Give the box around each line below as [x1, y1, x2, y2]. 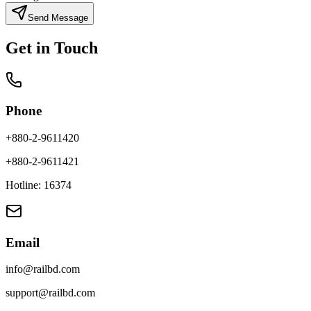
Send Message [28, 12, 88, 23]
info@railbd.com [6, 263, 80, 276]
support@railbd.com [6, 287, 95, 299]
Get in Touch [6, 38, 98, 57]
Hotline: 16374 [6, 178, 72, 191]
